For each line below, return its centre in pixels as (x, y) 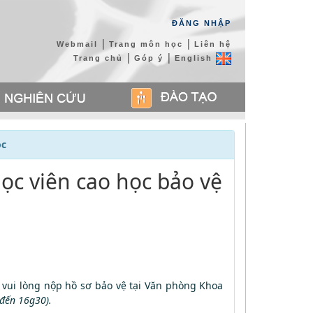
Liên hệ (212, 44)
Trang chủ (98, 58)
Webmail (77, 44)
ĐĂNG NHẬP (201, 23)
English (195, 58)
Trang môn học (146, 44)
